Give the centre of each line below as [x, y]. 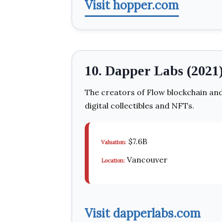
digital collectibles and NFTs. [139, 106]
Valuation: [114, 142]
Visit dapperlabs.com [143, 213]
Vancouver [146, 160]
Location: [113, 161]
